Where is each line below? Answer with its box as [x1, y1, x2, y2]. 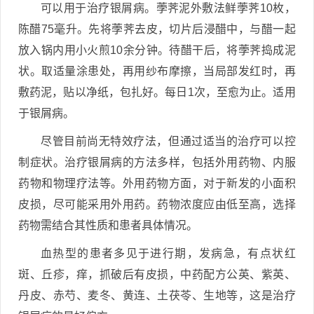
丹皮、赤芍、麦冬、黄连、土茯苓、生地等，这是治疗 [18, 289, 296, 301]
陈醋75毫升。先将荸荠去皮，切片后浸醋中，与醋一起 [18, 23, 296, 35]
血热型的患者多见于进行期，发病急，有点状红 [41, 247, 296, 259]
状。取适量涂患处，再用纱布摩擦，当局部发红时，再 [18, 65, 296, 77]
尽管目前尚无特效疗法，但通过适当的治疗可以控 [41, 135, 296, 147]
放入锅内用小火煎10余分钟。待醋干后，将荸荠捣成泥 [18, 44, 296, 56]
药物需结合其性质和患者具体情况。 [18, 219, 198, 231]
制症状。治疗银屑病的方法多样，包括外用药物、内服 [18, 156, 296, 168]
